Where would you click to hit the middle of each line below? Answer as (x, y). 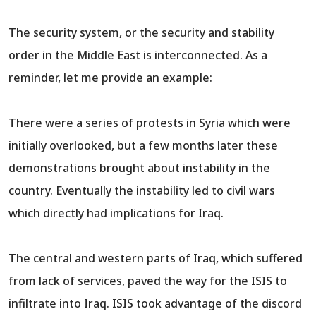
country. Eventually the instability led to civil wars (142, 191)
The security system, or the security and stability (141, 33)
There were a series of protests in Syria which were (150, 123)
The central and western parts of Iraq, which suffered (156, 259)
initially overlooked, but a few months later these (143, 146)
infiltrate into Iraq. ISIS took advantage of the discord (155, 304)
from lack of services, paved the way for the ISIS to (148, 281)
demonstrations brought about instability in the (139, 168)
